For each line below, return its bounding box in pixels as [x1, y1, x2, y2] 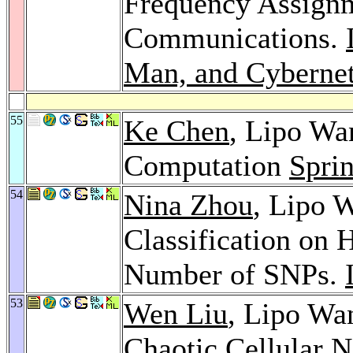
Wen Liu [124, 296, 228, 330]
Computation [124, 148, 289, 182]
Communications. [124, 20, 346, 54]
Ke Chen [124, 113, 229, 147]
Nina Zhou [124, 188, 253, 221]
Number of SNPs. [124, 257, 345, 291]
